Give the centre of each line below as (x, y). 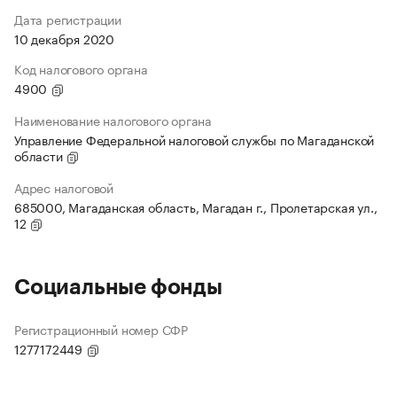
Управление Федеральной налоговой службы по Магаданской (195, 140)
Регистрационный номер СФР (101, 329)
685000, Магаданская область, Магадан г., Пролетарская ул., (196, 207)
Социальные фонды (118, 288)
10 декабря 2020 (64, 39)
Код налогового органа (81, 69)
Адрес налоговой (64, 187)
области (40, 156)
